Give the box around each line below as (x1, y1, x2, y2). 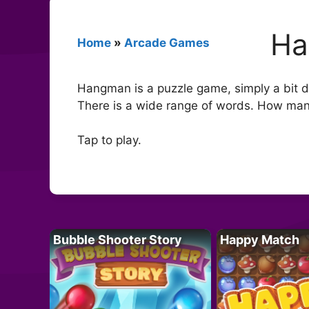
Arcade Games (124, 35, 210, 50)
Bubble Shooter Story (53, 232, 182, 247)
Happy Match (219, 232, 299, 247)
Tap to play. (77, 133, 141, 148)
